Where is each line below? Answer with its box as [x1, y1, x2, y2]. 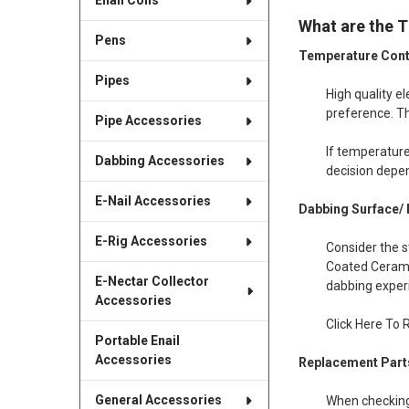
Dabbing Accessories [94, 153, 225, 169]
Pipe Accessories [94, 113, 202, 129]
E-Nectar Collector [94, 274, 209, 289]
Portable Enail [94, 333, 180, 349]
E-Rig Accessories [94, 234, 207, 249]
